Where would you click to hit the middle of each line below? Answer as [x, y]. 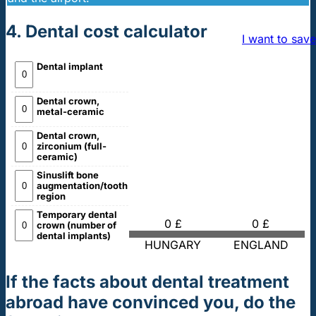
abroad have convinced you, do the [151, 302]
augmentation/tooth [82, 186]
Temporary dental [77, 215]
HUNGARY [173, 245]
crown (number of [77, 225]
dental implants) [74, 236]
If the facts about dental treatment [147, 281]
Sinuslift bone [68, 175]
